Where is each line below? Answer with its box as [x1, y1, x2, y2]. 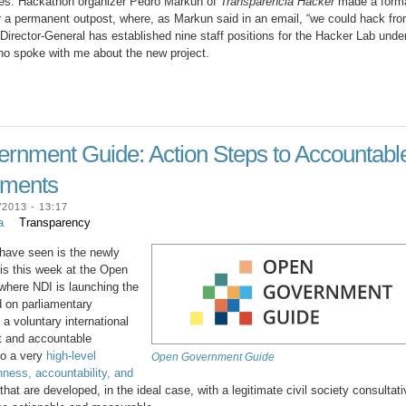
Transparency [19, 216, 92, 230]
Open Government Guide [151, 350, 275, 363]
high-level [46, 348, 96, 362]
